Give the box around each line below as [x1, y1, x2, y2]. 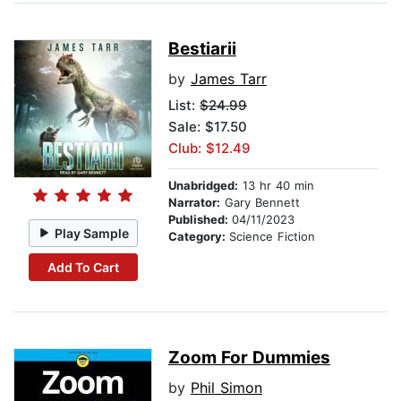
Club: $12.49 [168, 140, 251, 158]
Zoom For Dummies [168, 347, 330, 369]
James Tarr [191, 70, 267, 89]
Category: [168, 229, 229, 244]
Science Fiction [229, 229, 315, 244]
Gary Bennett [220, 195, 300, 210]
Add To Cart [47, 259, 119, 275]
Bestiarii [168, 38, 236, 60]
